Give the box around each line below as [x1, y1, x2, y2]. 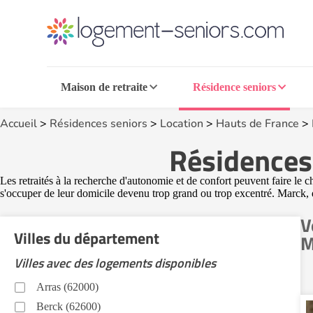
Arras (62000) [36, 281, 99, 293]
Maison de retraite [61, 81, 148, 93]
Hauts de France [216, 116, 299, 131]
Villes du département [14, 226, 159, 250]
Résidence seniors [192, 81, 276, 93]
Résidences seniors [50, 116, 147, 131]
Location [160, 116, 203, 131]
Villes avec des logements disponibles [14, 254, 216, 272]
